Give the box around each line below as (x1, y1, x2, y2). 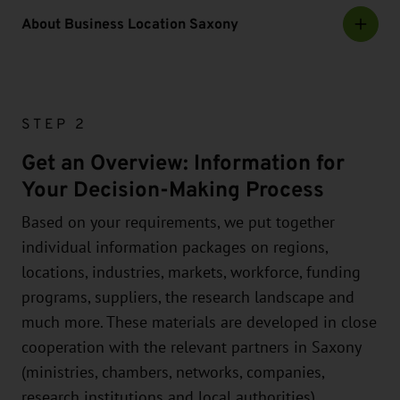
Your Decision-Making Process (21, 174, 324, 205)
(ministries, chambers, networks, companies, (21, 363, 324, 382)
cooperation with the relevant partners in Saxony (21, 338, 361, 357)
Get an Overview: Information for (21, 147, 345, 179)
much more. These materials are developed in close (21, 313, 377, 332)
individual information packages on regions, (21, 238, 328, 257)
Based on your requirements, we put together (21, 213, 335, 232)
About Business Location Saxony (21, 13, 238, 35)
